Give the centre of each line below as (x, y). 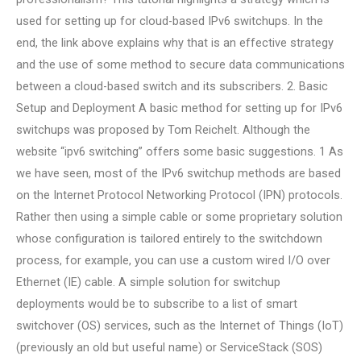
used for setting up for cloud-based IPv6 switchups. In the (170, 21)
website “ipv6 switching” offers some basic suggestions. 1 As (180, 152)
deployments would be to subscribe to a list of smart (157, 304)
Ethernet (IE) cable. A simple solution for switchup (148, 282)
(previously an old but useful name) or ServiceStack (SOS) (169, 348)
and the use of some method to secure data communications (180, 65)
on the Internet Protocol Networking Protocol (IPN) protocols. (179, 195)
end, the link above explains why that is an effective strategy (175, 43)
